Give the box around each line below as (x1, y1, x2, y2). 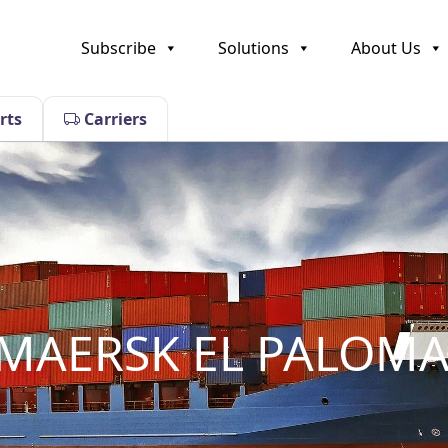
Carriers (80, 107, 148, 130)
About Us (351, 36, 422, 59)
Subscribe (81, 36, 157, 59)
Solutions (218, 36, 290, 59)
